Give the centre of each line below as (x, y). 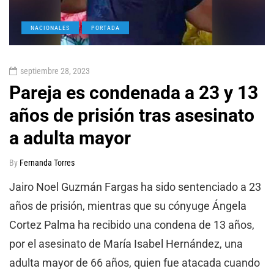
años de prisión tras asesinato (132, 115)
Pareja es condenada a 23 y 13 (134, 92)
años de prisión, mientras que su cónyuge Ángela (128, 206)
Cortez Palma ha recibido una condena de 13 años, (132, 224)
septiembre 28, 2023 (55, 71)
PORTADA (106, 28)
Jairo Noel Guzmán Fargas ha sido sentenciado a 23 (135, 187)
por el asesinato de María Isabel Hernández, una (126, 243)
